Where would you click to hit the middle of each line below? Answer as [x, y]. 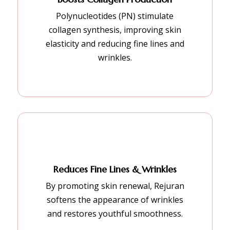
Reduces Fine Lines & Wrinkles [115, 169]
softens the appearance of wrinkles [115, 199]
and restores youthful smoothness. [115, 213]
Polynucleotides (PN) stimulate [115, 16]
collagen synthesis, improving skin [115, 30]
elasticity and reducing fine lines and [115, 43]
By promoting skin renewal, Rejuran [115, 186]
